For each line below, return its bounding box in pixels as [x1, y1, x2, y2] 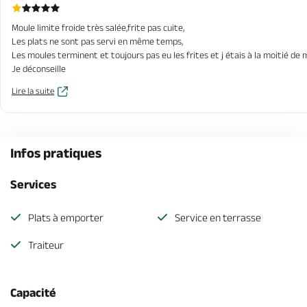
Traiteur [28, 239, 64, 251]
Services [10, 177, 56, 191]
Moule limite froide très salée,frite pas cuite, [12, 22, 184, 33]
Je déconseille [12, 63, 66, 74]
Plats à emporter [28, 212, 103, 223]
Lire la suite [12, 86, 54, 96]
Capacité [10, 286, 56, 299]
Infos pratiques [10, 145, 101, 160]
